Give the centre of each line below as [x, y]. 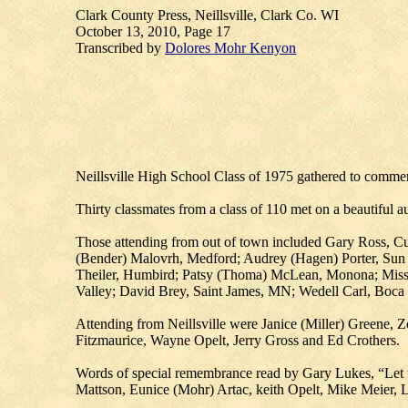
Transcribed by [120, 48]
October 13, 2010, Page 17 [160, 31]
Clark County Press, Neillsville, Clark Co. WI [207, 15]
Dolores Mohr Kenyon [230, 48]
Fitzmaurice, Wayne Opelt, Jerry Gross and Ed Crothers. [238, 340]
